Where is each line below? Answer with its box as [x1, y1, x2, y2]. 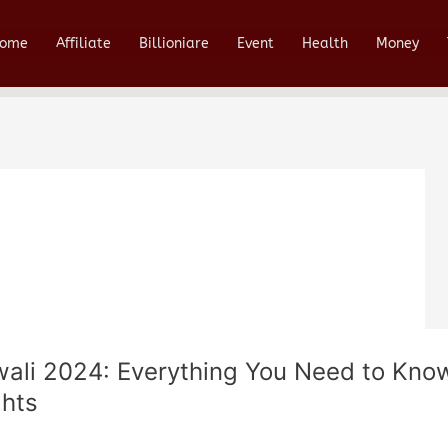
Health [302, 35, 348, 53]
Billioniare [139, 35, 209, 53]
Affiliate [56, 35, 111, 53]
